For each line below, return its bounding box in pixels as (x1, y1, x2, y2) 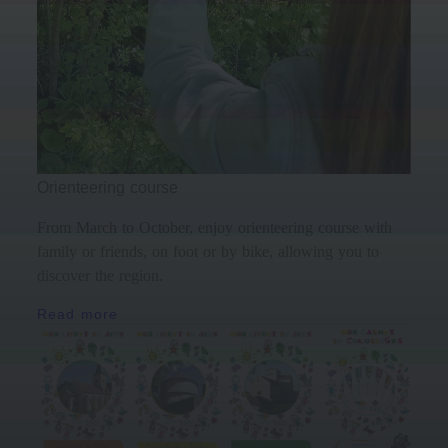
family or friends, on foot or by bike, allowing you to (37, 243, 380, 261)
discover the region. (37, 267, 164, 285)
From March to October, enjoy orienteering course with (37, 219, 393, 237)
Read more (37, 306, 119, 323)
